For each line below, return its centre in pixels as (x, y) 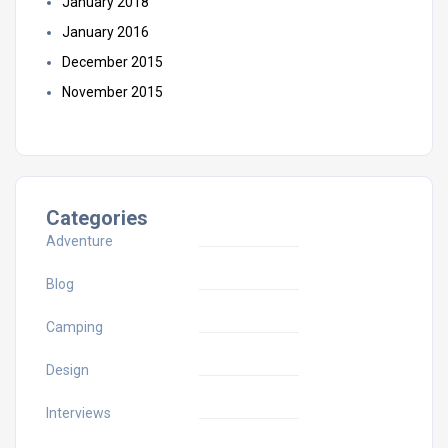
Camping (74, 326)
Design (67, 369)
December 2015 (112, 61)
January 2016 (105, 31)
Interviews (78, 412)
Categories (97, 217)
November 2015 (112, 91)
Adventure (79, 240)
